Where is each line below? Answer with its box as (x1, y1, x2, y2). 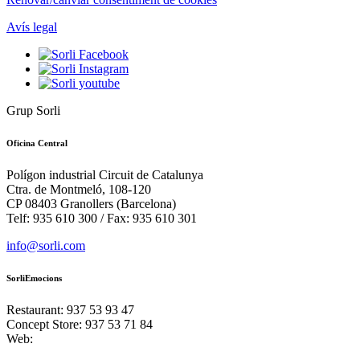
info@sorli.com (6, 238, 85, 252)
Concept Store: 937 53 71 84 (6, 317, 153, 331)
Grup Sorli (6, 103, 60, 117)
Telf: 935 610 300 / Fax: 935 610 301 (6, 211, 197, 225)
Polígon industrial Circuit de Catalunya (6, 167, 203, 182)
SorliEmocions (6, 272, 62, 283)
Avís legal (6, 19, 57, 34)
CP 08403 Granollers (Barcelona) (6, 196, 176, 211)
